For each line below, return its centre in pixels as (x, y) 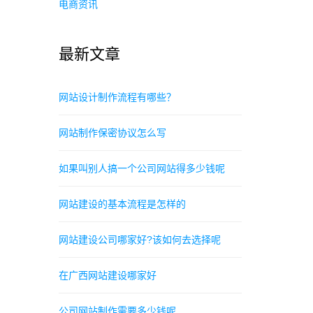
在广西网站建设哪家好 (107, 275)
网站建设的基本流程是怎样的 (122, 204)
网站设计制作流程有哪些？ (117, 97)
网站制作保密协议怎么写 (112, 133)
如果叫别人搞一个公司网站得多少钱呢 (141, 168)
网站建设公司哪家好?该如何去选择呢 (139, 240)
